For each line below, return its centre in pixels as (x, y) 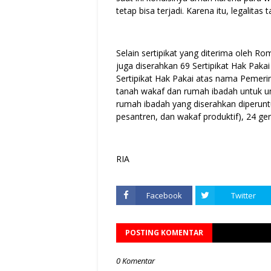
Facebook (164, 195)
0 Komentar (135, 261)
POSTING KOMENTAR (164, 233)
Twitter (243, 195)
